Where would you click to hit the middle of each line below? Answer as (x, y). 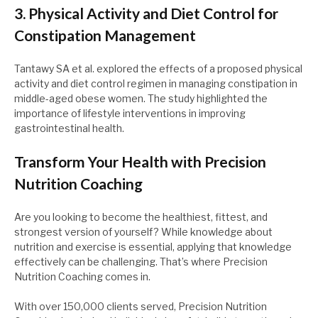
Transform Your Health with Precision (140, 162)
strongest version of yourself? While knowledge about (143, 232)
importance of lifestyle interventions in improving (130, 114)
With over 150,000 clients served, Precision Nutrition (141, 307)
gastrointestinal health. (69, 128)
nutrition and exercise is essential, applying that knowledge (153, 247)
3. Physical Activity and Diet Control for (146, 13)
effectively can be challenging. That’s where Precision (141, 262)
